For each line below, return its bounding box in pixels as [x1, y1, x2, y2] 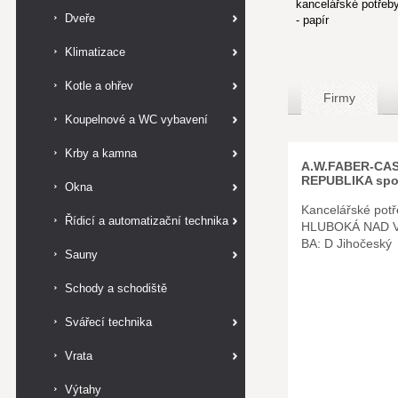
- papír [296, 13, 329, 27]
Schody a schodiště [65, 282, 167, 295]
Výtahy [65, 383, 101, 396]
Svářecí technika [65, 315, 152, 329]
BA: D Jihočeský [301, 236, 392, 251]
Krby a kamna [65, 147, 137, 160]
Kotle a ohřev [65, 79, 133, 92]
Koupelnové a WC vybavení [65, 113, 208, 126]
